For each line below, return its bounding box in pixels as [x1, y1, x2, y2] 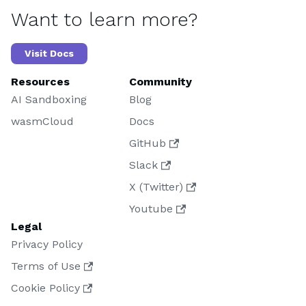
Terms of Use [11, 260, 81, 273]
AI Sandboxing [11, 93, 87, 107]
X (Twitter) [129, 180, 184, 194]
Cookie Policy [11, 281, 80, 295]
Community [129, 75, 193, 89]
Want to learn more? [11, 8, 197, 31]
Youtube [129, 202, 173, 216]
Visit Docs [25, 48, 74, 59]
